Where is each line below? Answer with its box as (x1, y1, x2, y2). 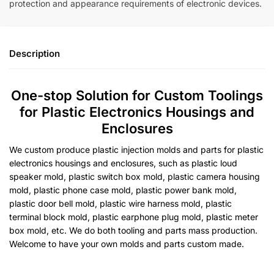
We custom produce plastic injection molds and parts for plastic (9, 144, 264, 155)
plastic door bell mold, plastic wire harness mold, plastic (9, 198, 232, 209)
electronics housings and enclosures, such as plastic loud (9, 158, 237, 169)
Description (9, 48, 60, 60)
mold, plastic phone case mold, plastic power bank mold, (9, 185, 237, 196)
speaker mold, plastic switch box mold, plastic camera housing (9, 171, 260, 182)
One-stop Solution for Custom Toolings (11, 87, 263, 104)
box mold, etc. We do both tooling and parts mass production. (9, 225, 257, 236)
